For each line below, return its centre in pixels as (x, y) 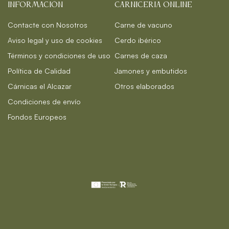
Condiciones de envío (44, 101)
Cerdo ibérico (138, 40)
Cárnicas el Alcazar (40, 86)
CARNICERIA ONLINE (153, 5)
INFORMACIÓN (35, 5)
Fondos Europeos (37, 117)
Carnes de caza (141, 55)
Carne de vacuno (143, 25)
